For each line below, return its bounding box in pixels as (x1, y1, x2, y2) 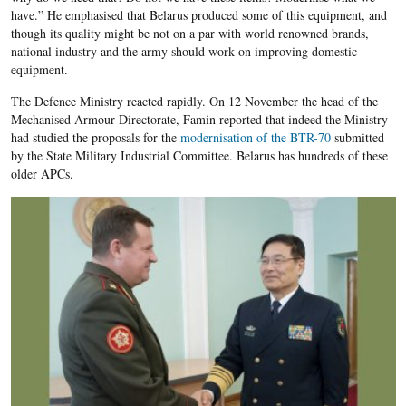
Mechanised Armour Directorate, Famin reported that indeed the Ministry (10, 111, 388, 129)
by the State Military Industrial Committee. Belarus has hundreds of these (10, 147, 388, 165)
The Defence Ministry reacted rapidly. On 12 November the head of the (10, 92, 378, 111)
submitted (330, 129, 384, 147)
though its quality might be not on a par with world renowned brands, (10, 24, 369, 43)
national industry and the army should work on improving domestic (10, 43, 357, 61)
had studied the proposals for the (10, 129, 180, 147)
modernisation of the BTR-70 (179, 129, 331, 147)
